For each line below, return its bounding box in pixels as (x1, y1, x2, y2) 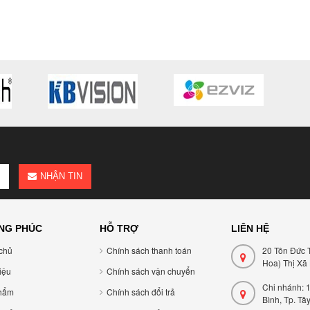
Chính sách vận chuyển (107, 265, 195, 277)
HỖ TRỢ (100, 223, 138, 234)
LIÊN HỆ (231, 223, 269, 234)
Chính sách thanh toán (107, 244, 192, 256)
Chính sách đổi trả (107, 286, 175, 298)
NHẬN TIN (39, 171, 82, 181)
